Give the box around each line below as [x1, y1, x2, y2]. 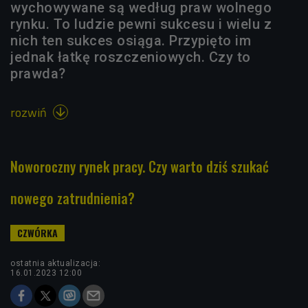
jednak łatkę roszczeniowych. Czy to [10, 48, 251, 65]
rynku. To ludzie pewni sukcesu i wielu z [10, 15, 272, 32]
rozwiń [10, 102, 49, 122]
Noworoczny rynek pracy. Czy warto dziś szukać [10, 155, 269, 177]
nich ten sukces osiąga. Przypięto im [10, 32, 251, 49]
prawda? [10, 65, 66, 82]
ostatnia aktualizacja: [10, 258, 100, 268]
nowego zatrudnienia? [10, 187, 135, 208]
